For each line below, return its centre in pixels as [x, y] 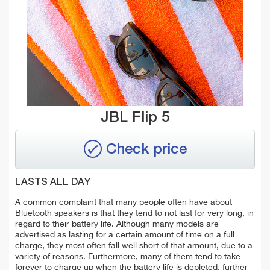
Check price [146, 149]
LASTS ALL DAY [53, 182]
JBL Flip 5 [135, 118]
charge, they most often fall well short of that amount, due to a [134, 246]
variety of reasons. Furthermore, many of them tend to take [128, 256]
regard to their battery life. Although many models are [117, 224]
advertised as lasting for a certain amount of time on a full [125, 235]
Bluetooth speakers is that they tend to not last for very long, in [134, 213]
